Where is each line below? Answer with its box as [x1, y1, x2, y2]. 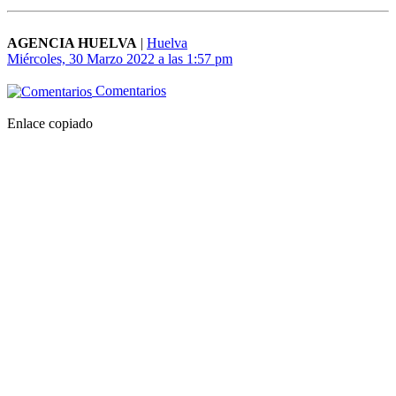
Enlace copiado [7, 116, 93, 132]
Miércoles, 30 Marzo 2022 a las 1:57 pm [7, 51, 232, 67]
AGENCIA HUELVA [7, 35, 137, 51]
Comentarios [92, 83, 166, 99]
